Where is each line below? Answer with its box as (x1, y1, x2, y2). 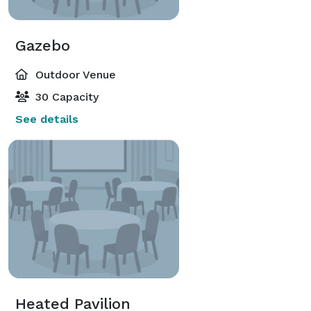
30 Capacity (32, 90, 99, 103)
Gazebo (15, 36, 70, 54)
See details (15, 112, 78, 126)
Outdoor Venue (32, 67, 116, 81)
